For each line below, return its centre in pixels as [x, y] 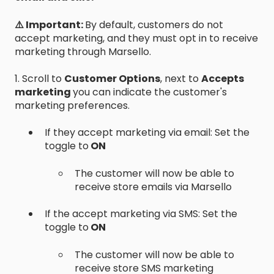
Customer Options [112, 78]
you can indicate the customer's [150, 92]
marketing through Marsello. [83, 51]
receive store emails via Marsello [153, 187]
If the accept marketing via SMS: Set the [141, 214]
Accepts [223, 78]
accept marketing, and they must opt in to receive [136, 38]
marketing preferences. [72, 105]
